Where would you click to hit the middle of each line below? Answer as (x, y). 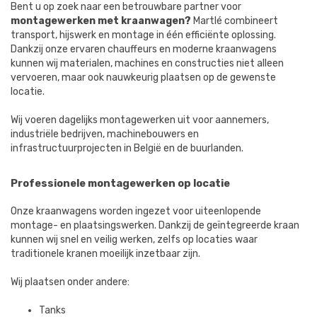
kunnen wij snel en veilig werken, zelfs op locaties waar (134, 240)
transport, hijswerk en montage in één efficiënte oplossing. (143, 35)
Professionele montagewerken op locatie (120, 183)
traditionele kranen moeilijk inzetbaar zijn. (105, 254)
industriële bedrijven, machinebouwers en (105, 134)
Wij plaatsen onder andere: (70, 282)
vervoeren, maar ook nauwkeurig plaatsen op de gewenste (143, 77)
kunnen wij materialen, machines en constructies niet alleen (147, 63)
